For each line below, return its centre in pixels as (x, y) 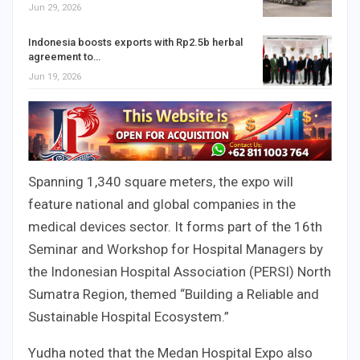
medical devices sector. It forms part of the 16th (175, 227)
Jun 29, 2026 (55, 7)
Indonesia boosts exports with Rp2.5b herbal (135, 42)
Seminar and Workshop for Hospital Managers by (176, 250)
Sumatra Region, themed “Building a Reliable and (174, 295)
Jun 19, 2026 (55, 76)
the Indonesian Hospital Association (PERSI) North (180, 272)
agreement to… (64, 56)
